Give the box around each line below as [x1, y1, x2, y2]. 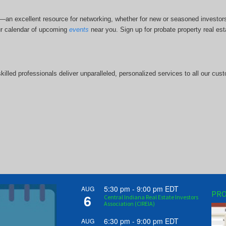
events [69, 25, 89, 33]
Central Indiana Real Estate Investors [103, 193, 198, 201]
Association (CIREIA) [103, 200, 155, 207]
